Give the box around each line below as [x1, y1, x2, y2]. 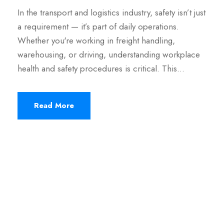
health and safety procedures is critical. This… [17, 62, 184, 75]
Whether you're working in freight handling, [17, 34, 175, 47]
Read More [34, 100, 74, 111]
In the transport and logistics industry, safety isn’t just [17, 6, 205, 19]
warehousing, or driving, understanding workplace [17, 48, 200, 61]
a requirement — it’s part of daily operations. [17, 20, 179, 33]
